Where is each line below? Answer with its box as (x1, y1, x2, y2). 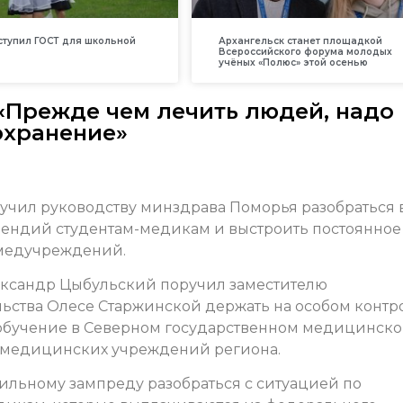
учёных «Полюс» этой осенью (218, 57, 368, 69)
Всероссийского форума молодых (218, 46, 392, 58)
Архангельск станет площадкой (218, 35, 382, 48)
